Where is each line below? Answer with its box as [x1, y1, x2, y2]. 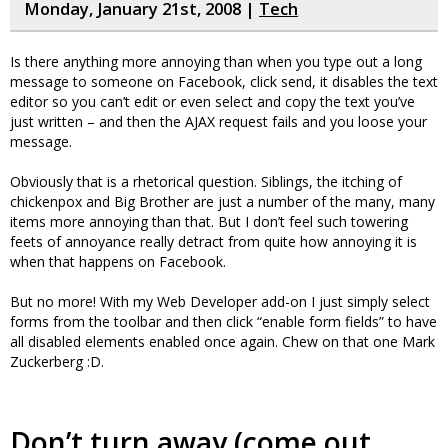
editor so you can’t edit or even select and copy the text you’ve [10, 92, 415, 111]
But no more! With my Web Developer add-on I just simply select [10, 292, 430, 311]
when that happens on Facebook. [10, 252, 226, 271]
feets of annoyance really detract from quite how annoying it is [10, 232, 417, 251]
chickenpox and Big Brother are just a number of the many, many [10, 192, 435, 211]
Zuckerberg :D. [10, 352, 104, 371]
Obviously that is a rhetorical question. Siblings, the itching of [10, 172, 402, 191]
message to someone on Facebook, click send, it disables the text [10, 72, 438, 91]
